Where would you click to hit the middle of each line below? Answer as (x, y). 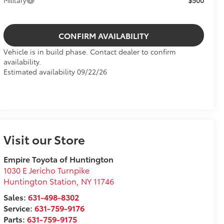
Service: (19, 208)
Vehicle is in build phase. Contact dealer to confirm (89, 52)
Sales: (15, 197)
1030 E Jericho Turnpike (46, 170)
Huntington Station (40, 181)
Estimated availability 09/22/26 (55, 72)
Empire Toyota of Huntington (58, 159)
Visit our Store (44, 139)
